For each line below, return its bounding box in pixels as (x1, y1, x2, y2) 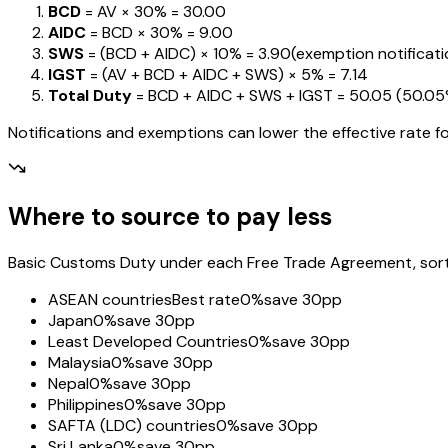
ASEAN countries (48, 289, 172, 311)
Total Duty (48, 84, 132, 106)
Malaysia (48, 352, 111, 374)
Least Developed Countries (48, 331, 248, 353)
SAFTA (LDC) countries (48, 415, 216, 437)
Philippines (48, 394, 124, 416)
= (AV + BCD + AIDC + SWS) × (86, 63, 297, 85)
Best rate (172, 289, 240, 311)
